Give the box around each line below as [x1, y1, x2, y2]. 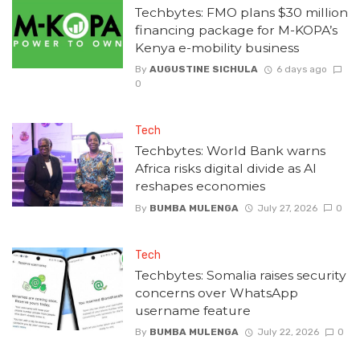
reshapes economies [134, 178, 265, 194]
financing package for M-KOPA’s [134, 22, 337, 39]
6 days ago [276, 63, 327, 76]
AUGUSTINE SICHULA [149, 63, 258, 76]
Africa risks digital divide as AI [134, 161, 317, 177]
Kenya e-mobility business [134, 40, 299, 56]
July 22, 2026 [256, 325, 319, 337]
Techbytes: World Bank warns [134, 143, 325, 159]
